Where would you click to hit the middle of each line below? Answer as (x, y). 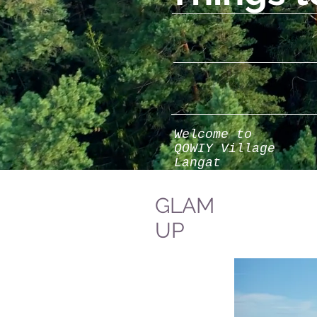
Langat (197, 163)
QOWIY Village (225, 149)
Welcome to (213, 134)
